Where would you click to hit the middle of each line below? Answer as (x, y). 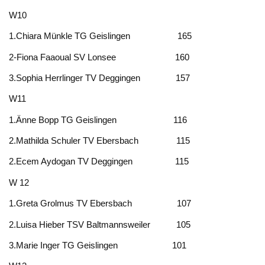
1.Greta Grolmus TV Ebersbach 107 (100, 203)
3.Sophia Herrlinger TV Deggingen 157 (100, 77)
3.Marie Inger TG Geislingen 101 (98, 245)
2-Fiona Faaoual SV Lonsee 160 (99, 57)
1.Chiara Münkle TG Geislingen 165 (101, 36)
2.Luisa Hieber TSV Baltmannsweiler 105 (100, 224)
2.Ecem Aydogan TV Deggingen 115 (99, 161)
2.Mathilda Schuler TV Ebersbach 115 (100, 141)
